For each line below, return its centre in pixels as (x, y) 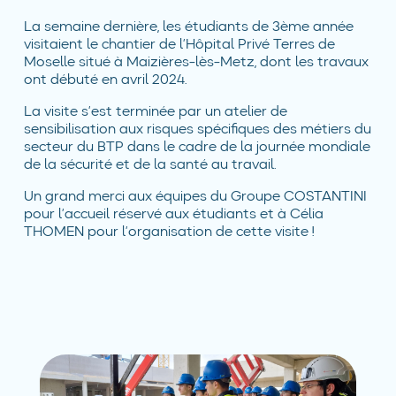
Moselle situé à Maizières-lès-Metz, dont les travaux (196, 62)
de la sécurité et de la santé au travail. (149, 165)
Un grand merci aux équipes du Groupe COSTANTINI (195, 197)
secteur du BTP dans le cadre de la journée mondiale (197, 147)
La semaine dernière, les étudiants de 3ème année (188, 27)
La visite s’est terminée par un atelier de (155, 112)
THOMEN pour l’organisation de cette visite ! (168, 232)
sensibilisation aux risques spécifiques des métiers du (197, 129)
